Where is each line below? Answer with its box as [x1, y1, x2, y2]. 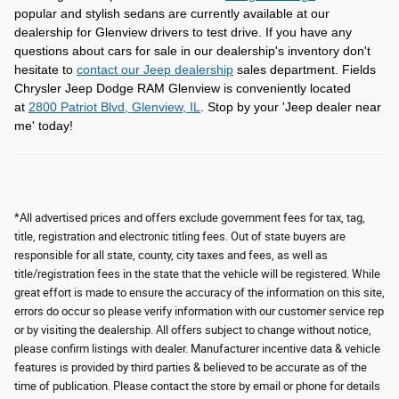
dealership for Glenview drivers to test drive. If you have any [14, 25, 352, 39]
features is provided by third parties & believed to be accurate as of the [14, 361, 367, 374]
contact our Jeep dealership [77, 62, 233, 77]
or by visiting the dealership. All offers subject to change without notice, [14, 323, 371, 337]
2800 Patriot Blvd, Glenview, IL [28, 100, 200, 114]
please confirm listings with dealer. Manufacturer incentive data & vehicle [14, 342, 380, 355]
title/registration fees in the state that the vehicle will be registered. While [14, 267, 380, 281]
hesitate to [14, 62, 73, 77]
